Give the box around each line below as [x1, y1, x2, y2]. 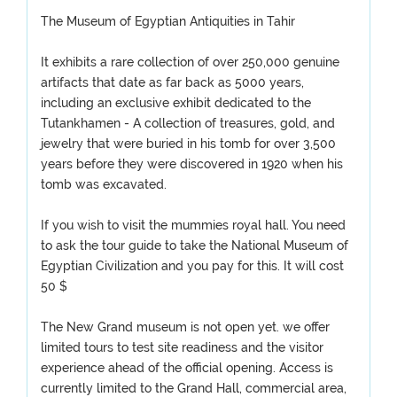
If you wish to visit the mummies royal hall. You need [41, 218, 346, 232]
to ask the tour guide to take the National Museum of [41, 238, 348, 253]
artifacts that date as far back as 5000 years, [41, 75, 304, 90]
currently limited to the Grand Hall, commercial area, [41, 381, 346, 395]
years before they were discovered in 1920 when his [41, 157, 343, 171]
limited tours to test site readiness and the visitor [41, 340, 323, 354]
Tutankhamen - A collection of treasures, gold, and [41, 116, 335, 130]
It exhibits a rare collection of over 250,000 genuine [41, 55, 339, 69]
